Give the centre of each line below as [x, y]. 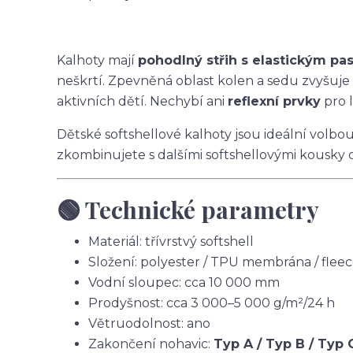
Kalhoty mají [97, 60]
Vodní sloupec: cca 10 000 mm [184, 282]
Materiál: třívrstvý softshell [171, 242]
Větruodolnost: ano [149, 323]
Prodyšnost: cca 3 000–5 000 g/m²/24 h [212, 303]
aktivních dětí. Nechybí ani [142, 101]
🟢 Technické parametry [191, 210]
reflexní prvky [274, 101]
